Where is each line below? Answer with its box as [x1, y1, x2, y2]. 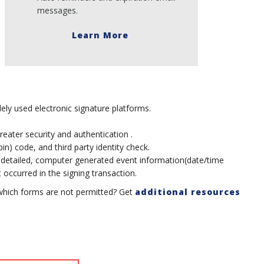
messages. [37, 5, 78, 16]
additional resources [134, 186, 240, 197]
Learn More [71, 29, 131, 41]
